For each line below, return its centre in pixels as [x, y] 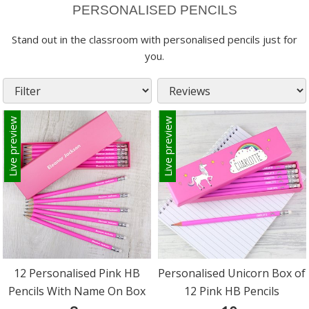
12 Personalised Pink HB [77, 273]
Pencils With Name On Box [77, 291]
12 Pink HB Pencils [232, 291]
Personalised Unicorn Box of [232, 273]
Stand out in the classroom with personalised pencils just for [154, 40]
